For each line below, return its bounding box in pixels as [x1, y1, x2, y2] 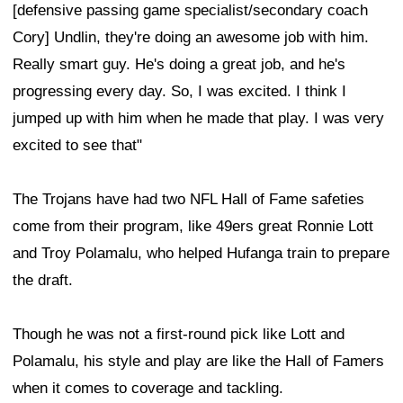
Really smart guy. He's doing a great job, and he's [13, 56, 345, 74]
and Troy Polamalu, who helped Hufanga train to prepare [13, 245, 390, 263]
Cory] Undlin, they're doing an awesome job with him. [13, 29, 369, 47]
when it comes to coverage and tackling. [13, 380, 283, 398]
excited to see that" [13, 137, 142, 155]
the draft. [13, 272, 73, 290]
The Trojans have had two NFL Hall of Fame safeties [13, 191, 364, 209]
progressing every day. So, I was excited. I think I [13, 83, 346, 101]
